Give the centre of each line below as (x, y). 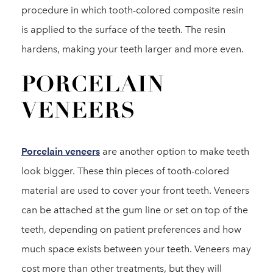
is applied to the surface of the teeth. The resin (123, 30)
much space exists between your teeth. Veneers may (136, 249)
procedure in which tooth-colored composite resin (133, 10)
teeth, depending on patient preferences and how (131, 229)
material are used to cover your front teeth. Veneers (135, 190)
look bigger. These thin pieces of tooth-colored (125, 171)
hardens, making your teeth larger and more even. (133, 49)
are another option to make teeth (175, 151)
